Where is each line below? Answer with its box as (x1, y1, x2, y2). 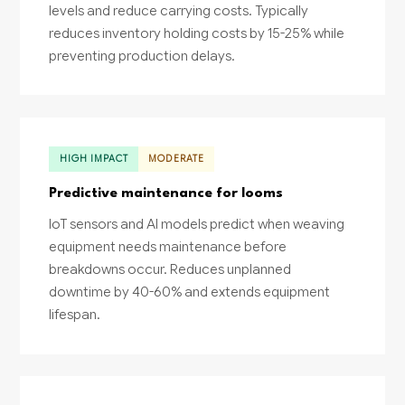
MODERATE (148, 152, 204, 165)
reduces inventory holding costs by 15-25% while (49, 24, 345, 42)
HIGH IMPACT (59, 152, 129, 165)
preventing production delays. (49, 47, 236, 64)
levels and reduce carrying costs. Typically (49, 2, 309, 19)
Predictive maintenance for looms (49, 185, 284, 201)
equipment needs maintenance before (49, 237, 287, 255)
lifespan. (49, 305, 101, 323)
